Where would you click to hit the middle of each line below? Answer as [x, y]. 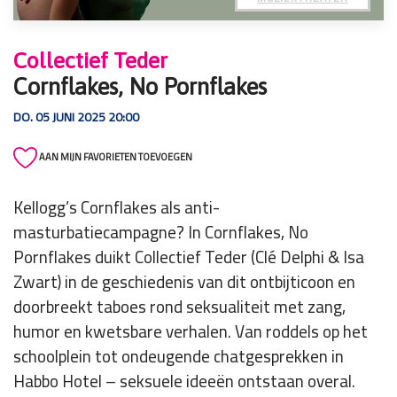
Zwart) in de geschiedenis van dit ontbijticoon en [184, 282]
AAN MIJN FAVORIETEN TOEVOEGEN [115, 157]
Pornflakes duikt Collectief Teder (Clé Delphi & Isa [189, 257]
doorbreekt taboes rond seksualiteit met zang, [179, 307]
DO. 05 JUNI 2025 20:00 [76, 117]
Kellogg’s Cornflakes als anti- [117, 208]
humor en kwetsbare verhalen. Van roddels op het [191, 332]
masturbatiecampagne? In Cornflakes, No [161, 233]
